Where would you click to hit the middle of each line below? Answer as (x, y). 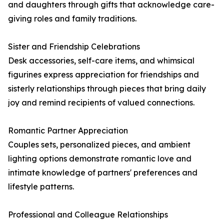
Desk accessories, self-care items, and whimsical (101, 61)
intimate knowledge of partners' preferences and (103, 173)
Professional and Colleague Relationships (88, 215)
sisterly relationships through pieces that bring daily (107, 89)
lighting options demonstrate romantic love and (100, 159)
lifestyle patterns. (41, 187)
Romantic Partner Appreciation (68, 131)
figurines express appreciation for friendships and (103, 75)
